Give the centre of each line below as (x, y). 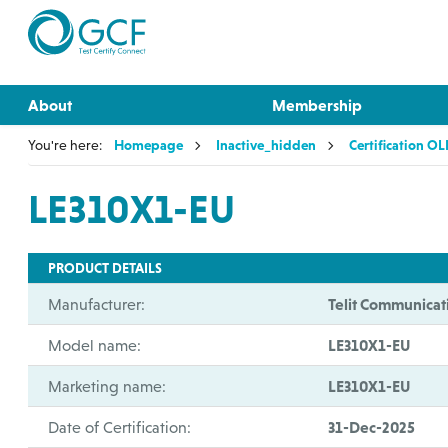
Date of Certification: (120, 427)
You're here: (65, 145)
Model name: (95, 345)
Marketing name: (107, 386)
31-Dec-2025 (372, 427)
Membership (317, 105)
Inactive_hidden (266, 145)
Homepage (149, 145)
